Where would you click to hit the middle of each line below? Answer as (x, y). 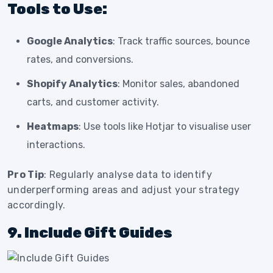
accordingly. (37, 205)
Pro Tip (26, 175)
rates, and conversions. (80, 60)
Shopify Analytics (72, 84)
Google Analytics (70, 41)
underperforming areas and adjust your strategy (124, 190)
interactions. (56, 145)
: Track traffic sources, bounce (181, 41)
